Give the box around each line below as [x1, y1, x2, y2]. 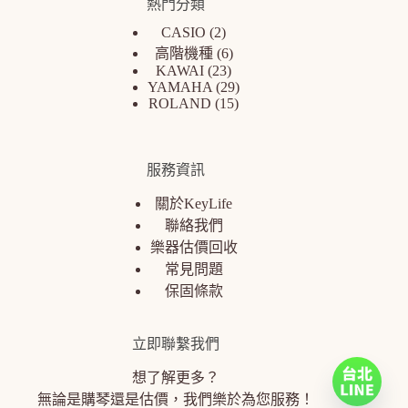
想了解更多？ [131, 370, 219, 385]
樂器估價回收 [149, 240, 238, 256]
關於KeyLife [155, 196, 233, 212]
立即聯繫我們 [131, 336, 219, 352]
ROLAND [148, 96, 212, 112]
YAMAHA [148, 79, 213, 96]
